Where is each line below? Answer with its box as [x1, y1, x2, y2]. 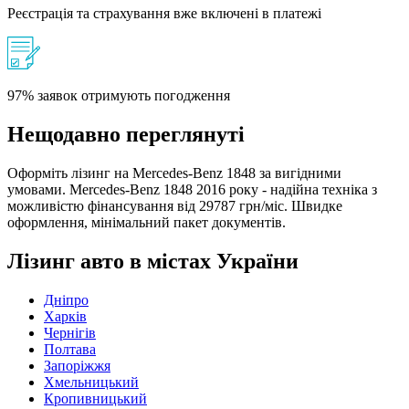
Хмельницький [44, 373, 139, 390]
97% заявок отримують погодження [7, 88, 230, 104]
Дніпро [44, 291, 89, 308]
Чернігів [44, 324, 96, 341]
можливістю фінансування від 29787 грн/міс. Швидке [7, 198, 342, 215]
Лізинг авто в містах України [7, 249, 299, 274]
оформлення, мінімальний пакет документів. [7, 215, 286, 231]
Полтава [44, 341, 96, 357]
